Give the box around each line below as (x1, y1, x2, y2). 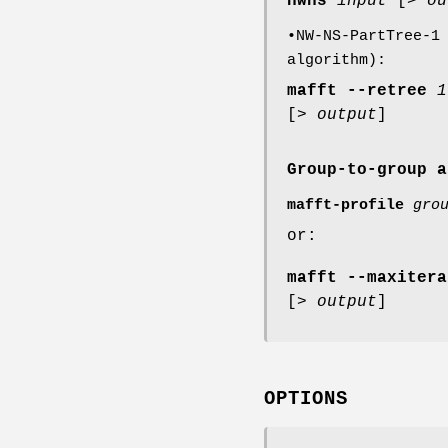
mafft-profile (287, 196, 404, 214)
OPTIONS (264, 387, 348, 410)
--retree (347, 81, 427, 100)
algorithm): (287, 51, 386, 69)
